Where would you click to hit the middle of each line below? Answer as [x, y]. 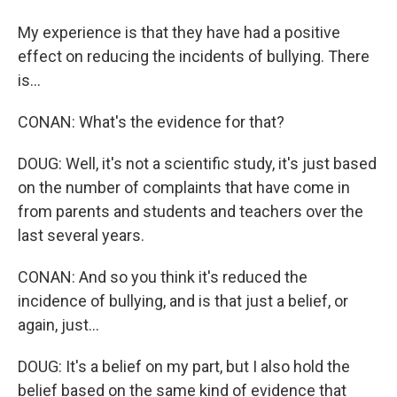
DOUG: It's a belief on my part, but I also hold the [184, 366]
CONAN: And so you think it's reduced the [163, 277]
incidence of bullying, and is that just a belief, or [183, 301]
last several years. [81, 235]
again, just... [58, 325]
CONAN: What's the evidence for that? [151, 122]
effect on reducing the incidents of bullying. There [194, 56]
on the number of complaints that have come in [184, 187]
